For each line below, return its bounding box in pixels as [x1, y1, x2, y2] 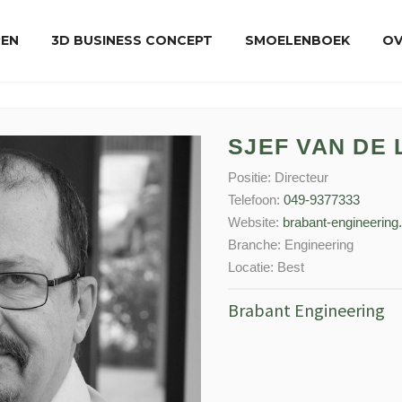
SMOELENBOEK [245, 32, 350, 48]
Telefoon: [228, 192, 284, 207]
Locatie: [228, 259, 277, 275]
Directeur [275, 170, 328, 185]
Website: [228, 214, 283, 230]
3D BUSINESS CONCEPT [51, 32, 213, 48]
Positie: [228, 170, 275, 185]
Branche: [228, 237, 284, 252]
